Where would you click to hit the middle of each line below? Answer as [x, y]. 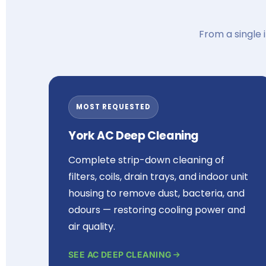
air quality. [92, 227]
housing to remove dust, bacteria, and [156, 193]
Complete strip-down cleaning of [146, 160]
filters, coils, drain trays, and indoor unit [158, 177]
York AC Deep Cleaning [134, 136]
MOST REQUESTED [113, 107]
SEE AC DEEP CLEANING [120, 254]
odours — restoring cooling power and [157, 210]
